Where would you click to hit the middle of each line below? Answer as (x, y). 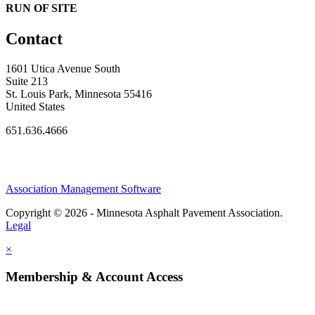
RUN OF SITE (41, 8)
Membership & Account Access (94, 276)
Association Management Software (83, 189)
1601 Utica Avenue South (63, 69)
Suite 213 (27, 82)
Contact (34, 39)
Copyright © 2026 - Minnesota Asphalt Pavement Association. (144, 213)
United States (35, 107)
